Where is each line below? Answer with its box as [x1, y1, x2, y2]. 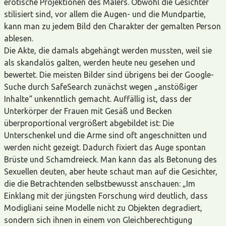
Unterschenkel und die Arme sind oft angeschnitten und [4, 131, 207, 140]
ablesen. [4, 34, 33, 43]
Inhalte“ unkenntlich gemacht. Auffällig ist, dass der [4, 94, 192, 103]
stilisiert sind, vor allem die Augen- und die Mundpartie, [4, 10, 206, 19]
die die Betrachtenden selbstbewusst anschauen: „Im [4, 179, 195, 188]
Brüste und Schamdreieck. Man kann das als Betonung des [4, 155, 217, 164]
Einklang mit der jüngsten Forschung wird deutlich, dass [4, 191, 208, 200]
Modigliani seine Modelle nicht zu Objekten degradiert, [4, 203, 202, 212]
